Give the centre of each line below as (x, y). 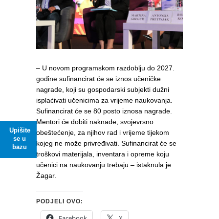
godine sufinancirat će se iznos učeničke (99, 79)
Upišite (20, 130)
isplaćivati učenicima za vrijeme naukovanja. (104, 100)
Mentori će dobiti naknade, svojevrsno (95, 122)
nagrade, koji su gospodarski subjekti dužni (103, 90)
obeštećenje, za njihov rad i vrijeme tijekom (103, 133)
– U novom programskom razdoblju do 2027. (105, 68)
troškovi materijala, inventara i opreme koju (103, 154)
